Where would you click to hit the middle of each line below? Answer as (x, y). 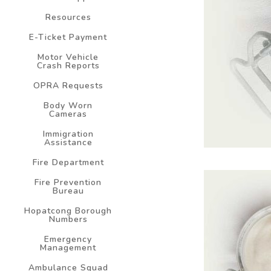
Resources (68, 18)
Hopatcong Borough (68, 211)
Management (68, 248)
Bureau (68, 191)
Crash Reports (68, 66)
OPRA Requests (68, 86)
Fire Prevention (68, 183)
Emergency (68, 240)
